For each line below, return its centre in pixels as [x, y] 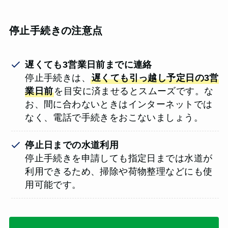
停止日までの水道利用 [72, 145]
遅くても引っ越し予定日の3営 [155, 78]
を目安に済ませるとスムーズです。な [134, 91]
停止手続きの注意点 [56, 31]
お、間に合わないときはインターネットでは [119, 104]
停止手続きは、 [58, 78]
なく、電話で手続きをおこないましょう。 [114, 117]
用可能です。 [53, 184]
